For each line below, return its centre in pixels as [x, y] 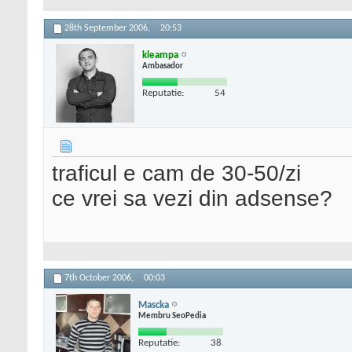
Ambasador [163, 66]
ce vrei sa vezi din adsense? [192, 199]
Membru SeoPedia [172, 316]
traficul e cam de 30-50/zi [176, 174]
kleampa [160, 55]
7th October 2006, [100, 279]
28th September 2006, [108, 29]
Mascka [154, 305]
